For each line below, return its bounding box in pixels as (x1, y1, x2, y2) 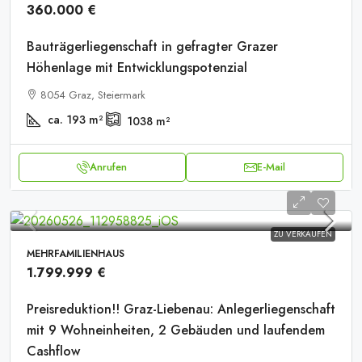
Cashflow (27, 342, 80, 360)
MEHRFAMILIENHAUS (27, 246, 124, 261)
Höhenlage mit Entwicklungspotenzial (27, 58, 247, 77)
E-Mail (256, 159, 285, 175)
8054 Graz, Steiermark (40, 87, 145, 103)
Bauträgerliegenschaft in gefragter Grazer (27, 37, 278, 56)
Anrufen (90, 159, 128, 175)
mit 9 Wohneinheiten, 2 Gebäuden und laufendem (27, 321, 325, 339)
